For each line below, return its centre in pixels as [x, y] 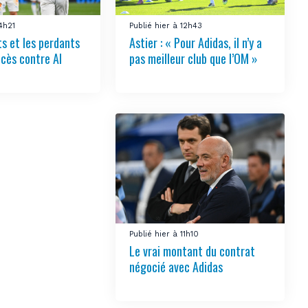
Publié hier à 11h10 [164, 234]
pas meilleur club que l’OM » [194, 59]
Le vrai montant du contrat [192, 251]
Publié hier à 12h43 [166, 26]
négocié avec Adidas [176, 267]
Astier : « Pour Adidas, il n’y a [196, 43]
